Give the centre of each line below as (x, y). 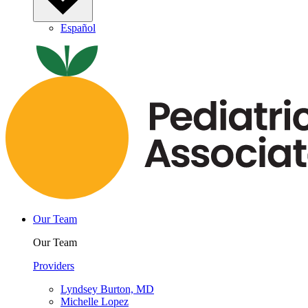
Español (78, 28)
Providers (54, 266)
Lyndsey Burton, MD (107, 289)
